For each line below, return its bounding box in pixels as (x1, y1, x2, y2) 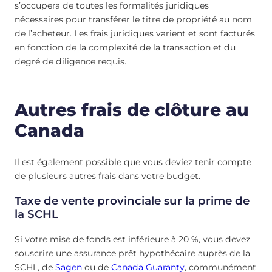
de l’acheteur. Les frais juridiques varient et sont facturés (15, 28, 255, 39)
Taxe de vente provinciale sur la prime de (15, 194, 250, 208)
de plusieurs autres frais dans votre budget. (15, 170, 200, 182)
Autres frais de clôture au (15, 100, 249, 121)
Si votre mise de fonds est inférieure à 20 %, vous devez (15, 233, 250, 245)
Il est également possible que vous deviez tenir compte (15, 156, 251, 168)
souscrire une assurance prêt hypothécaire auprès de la (15, 247, 250, 259)
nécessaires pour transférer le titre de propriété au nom (15, 14, 252, 25)
